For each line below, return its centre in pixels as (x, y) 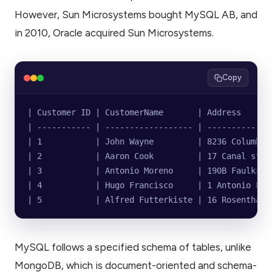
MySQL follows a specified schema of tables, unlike (133, 247)
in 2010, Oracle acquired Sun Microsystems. (114, 33)
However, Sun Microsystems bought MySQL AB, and (136, 15)
